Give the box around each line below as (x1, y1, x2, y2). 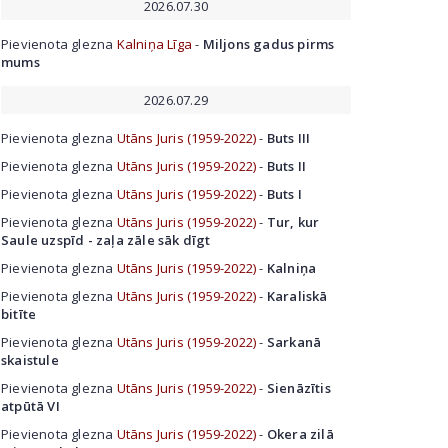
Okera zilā (266, 425, 334, 443)
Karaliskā (266, 287, 328, 305)
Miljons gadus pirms (202, 35, 335, 53)
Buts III (266, 129, 311, 147)
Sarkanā (266, 333, 322, 351)
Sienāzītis (266, 379, 331, 397)
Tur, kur (266, 213, 320, 231)
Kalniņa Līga (116, 35, 193, 53)
